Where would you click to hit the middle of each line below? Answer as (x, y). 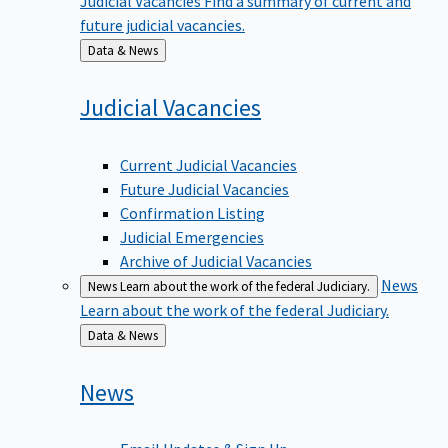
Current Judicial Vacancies (208, 161)
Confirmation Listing (192, 209)
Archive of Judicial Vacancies (216, 257)
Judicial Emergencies (192, 233)
